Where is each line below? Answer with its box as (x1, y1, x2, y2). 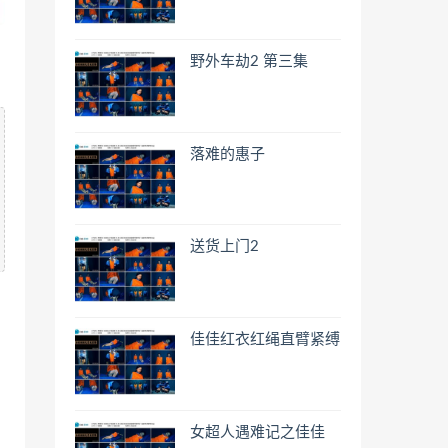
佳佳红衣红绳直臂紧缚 (190, 332, 340, 348)
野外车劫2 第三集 (190, 54, 308, 70)
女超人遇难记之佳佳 (190, 424, 325, 440)
